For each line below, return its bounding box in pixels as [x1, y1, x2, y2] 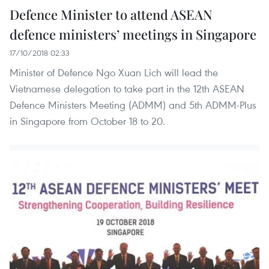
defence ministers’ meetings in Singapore [10, 25, 256, 43]
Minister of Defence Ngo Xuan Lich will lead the [10, 65, 218, 79]
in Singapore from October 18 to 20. [10, 113, 165, 128]
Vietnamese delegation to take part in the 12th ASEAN [10, 81, 244, 95]
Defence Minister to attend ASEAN [10, 5, 213, 23]
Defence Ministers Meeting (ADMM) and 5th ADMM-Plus [10, 97, 256, 112]
